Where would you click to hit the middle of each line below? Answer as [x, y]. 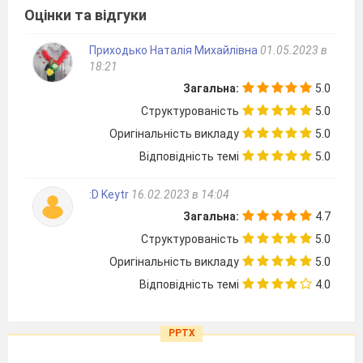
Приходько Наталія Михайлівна [173, 50]
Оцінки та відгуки [85, 15]
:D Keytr [110, 194]
